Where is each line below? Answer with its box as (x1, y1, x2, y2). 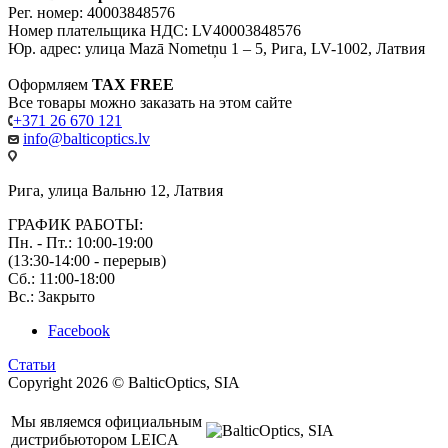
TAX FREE (92, 75, 174, 93)
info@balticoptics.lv (23, 129, 150, 147)
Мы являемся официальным (11, 412, 202, 430)
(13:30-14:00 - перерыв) (8, 251, 166, 269)
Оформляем (8, 75, 92, 93)
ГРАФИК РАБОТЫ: (8, 215, 143, 233)
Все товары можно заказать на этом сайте (8, 93, 292, 111)
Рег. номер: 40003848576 (8, 3, 175, 21)
